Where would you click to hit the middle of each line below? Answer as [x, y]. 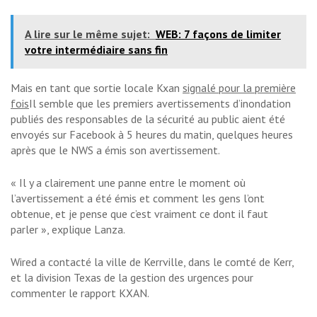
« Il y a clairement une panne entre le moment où [128, 183]
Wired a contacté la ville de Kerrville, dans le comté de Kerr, [152, 262]
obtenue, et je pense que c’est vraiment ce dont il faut [139, 214]
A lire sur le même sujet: [87, 34]
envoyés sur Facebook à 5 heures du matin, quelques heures [152, 135]
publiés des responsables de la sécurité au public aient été [148, 119]
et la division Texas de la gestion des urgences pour [132, 278]
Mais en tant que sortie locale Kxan [97, 88]
